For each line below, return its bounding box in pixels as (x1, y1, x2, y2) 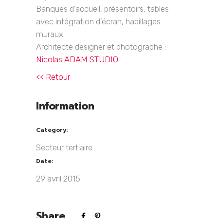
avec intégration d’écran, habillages (36, 17, 161, 27)
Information (36, 98, 94, 114)
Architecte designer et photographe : (36, 42, 166, 52)
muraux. (36, 29, 65, 39)
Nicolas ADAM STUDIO (36, 54, 118, 65)
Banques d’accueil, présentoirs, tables (36, 4, 169, 14)
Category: (36, 126, 68, 135)
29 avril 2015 (36, 174, 80, 184)
